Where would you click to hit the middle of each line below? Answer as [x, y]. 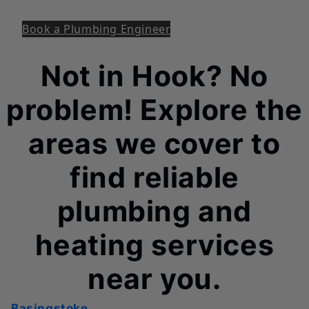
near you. [154, 278]
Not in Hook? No [154, 76]
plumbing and [154, 211]
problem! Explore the [154, 109]
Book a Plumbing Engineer [97, 29]
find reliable [154, 177]
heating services [154, 245]
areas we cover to [154, 143]
